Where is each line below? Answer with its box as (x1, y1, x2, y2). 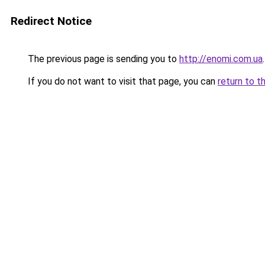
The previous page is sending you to (25, 53, 179, 64)
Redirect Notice (11, 14, 92, 28)
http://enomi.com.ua (179, 53, 263, 64)
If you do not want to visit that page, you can (25, 76, 218, 87)
